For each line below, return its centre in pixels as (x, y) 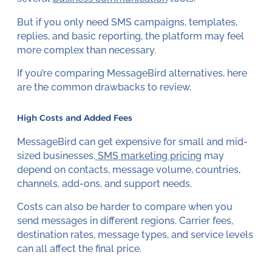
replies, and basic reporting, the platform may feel (130, 36)
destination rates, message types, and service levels (135, 235)
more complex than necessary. (86, 50)
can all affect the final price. (79, 249)
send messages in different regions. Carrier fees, (125, 221)
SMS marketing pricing (148, 155)
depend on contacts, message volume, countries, (128, 169)
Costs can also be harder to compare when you (124, 207)
